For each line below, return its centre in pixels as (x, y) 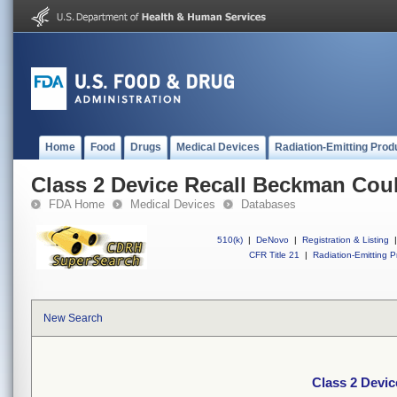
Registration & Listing (346, 240)
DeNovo (272, 240)
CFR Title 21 (274, 255)
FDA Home (77, 204)
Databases (269, 204)
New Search (73, 318)
